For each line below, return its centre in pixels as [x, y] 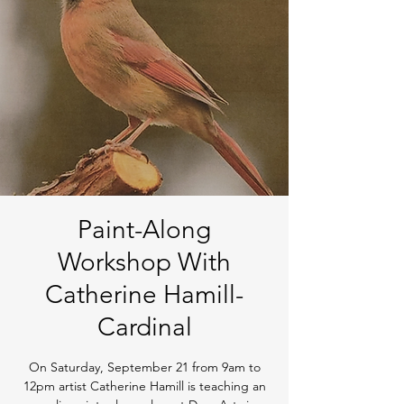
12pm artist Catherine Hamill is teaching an [144, 386]
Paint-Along [144, 230]
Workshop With [144, 262]
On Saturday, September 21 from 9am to [144, 367]
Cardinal [144, 327]
